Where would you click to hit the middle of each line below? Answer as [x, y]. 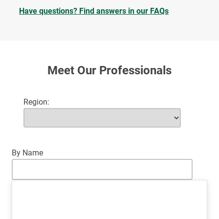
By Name [27, 153]
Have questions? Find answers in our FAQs [94, 11]
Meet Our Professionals [109, 70]
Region [35, 102]
